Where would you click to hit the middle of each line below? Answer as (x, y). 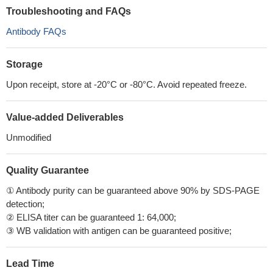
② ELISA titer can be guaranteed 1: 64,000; (91, 217)
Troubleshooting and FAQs (69, 11)
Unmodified (29, 137)
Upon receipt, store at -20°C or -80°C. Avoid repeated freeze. (126, 84)
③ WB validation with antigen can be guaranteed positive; (119, 231)
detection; (25, 204)
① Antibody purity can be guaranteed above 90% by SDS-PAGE (133, 190)
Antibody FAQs (36, 31)
